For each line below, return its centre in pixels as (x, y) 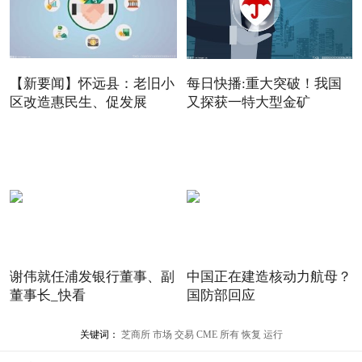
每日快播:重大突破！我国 (264, 83)
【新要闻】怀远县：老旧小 (92, 83)
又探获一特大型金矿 (248, 102)
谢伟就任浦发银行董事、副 (92, 276)
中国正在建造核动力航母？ (269, 276)
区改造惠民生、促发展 (78, 102)
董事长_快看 (47, 295)
